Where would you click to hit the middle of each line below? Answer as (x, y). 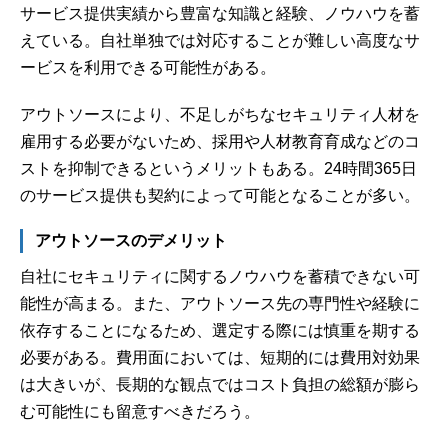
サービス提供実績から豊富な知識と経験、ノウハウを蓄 (220, 13)
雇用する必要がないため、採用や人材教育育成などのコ (220, 141)
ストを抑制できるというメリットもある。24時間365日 (218, 168)
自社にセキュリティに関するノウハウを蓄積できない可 (220, 276)
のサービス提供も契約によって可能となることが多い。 (220, 195)
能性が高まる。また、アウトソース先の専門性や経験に (220, 303)
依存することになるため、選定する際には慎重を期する (220, 330)
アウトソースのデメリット (131, 240)
